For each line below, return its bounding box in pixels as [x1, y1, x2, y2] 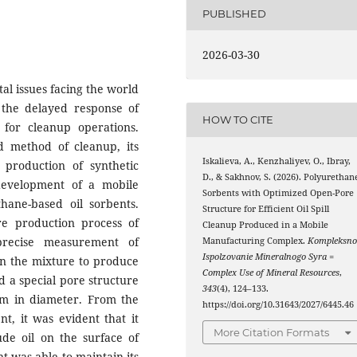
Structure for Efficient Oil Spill [202, 202, 330, 214]
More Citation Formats [214, 326, 330, 339]
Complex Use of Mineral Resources [202, 266, 340, 278]
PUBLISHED [202, 6, 267, 20]
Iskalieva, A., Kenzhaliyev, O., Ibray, [202, 155, 351, 167]
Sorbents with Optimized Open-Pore [202, 186, 355, 198]
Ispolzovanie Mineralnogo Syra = [202, 250, 335, 262]
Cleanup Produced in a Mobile [202, 218, 329, 230]
